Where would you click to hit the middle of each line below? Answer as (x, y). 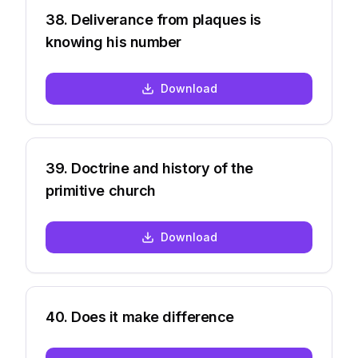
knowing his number (113, 42)
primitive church (101, 191)
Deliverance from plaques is (167, 20)
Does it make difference (153, 317)
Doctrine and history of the (163, 168)
